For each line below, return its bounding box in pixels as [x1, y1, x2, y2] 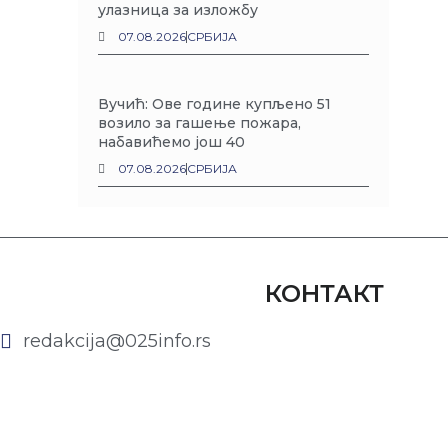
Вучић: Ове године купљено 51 [98, 95, 332, 113]
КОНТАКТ [264, 279, 384, 308]
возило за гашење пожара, [98, 114, 302, 132]
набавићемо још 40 [98, 133, 246, 151]
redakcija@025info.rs [23, 330, 212, 352]
